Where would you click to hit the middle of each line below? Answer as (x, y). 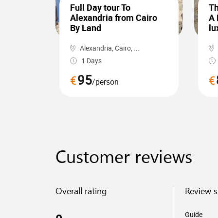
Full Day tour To (100, 7)
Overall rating (81, 191)
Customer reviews (124, 156)
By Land (86, 28)
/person (105, 82)
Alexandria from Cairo (114, 18)
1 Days (91, 61)
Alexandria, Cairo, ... (109, 48)
